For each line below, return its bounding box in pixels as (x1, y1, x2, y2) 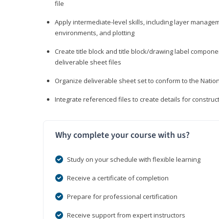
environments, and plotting (55, 28, 134, 38)
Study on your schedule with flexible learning (67, 155, 200, 164)
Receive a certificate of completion (67, 174, 169, 183)
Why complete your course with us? (55, 129, 190, 142)
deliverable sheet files (55, 58, 121, 67)
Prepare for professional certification (67, 192, 177, 201)
